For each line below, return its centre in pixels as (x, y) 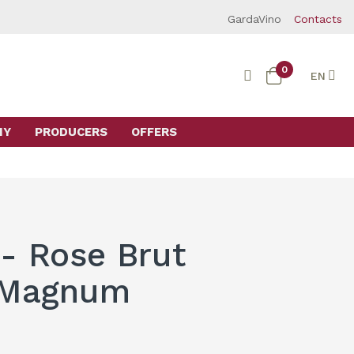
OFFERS (154, 132)
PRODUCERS (71, 132)
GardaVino (254, 19)
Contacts (318, 19)
